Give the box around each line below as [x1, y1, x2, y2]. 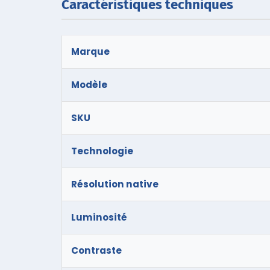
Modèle [71, 78, 107, 91]
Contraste [71, 243, 122, 257]
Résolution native [71, 177, 159, 190]
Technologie [71, 144, 133, 157]
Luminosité [71, 210, 127, 224]
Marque [71, 45, 110, 58]
